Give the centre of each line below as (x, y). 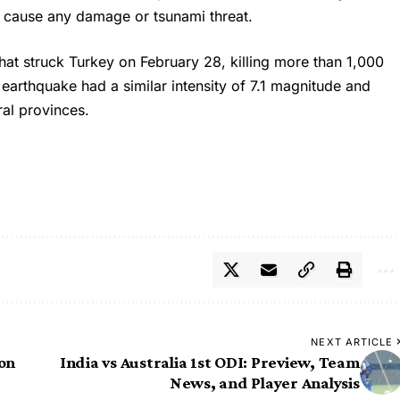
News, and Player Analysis (264, 382)
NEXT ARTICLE (352, 342)
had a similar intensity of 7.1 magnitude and (226, 85)
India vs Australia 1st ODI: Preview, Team (209, 362)
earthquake (42, 85)
